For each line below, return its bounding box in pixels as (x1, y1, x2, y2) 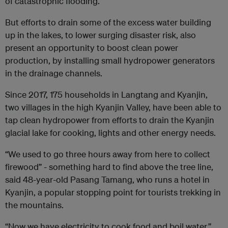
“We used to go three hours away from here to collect (5, 149, 210, 160)
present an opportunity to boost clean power (5, 42, 178, 53)
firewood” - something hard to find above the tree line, (5, 161, 213, 173)
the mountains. (5, 199, 64, 211)
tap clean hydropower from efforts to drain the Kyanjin (5, 115, 214, 126)
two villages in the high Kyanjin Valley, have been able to (5, 102, 221, 113)
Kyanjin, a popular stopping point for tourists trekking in (5, 187, 221, 198)
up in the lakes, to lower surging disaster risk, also (5, 30, 196, 41)
